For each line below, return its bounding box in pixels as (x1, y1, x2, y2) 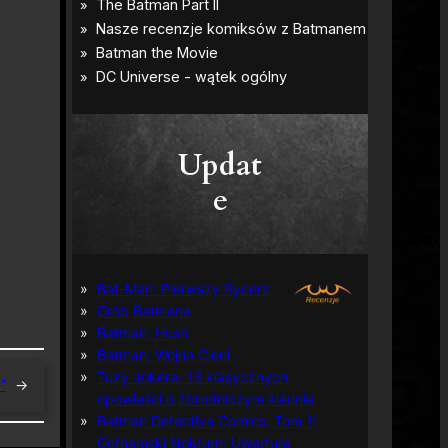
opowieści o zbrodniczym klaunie (97, 389, 315, 407)
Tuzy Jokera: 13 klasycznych (97, 367, 289, 385)
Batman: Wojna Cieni (97, 345, 231, 363)
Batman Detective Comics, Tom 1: (97, 411, 318, 429)
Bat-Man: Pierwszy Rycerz (97, 279, 271, 297)
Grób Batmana (97, 301, 192, 319)
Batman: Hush (97, 323, 189, 341)
